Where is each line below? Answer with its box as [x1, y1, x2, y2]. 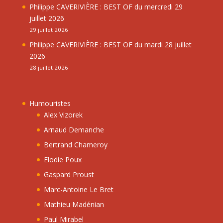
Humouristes [29, 98, 71, 108]
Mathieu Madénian [43, 199, 104, 209]
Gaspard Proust [43, 169, 94, 179]
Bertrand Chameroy [43, 139, 108, 149]
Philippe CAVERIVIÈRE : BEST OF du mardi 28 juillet [29, 40, 192, 50]
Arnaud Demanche [43, 124, 104, 134]
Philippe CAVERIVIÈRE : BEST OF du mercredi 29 [29, 2, 183, 12]
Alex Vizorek [43, 110, 83, 119]
